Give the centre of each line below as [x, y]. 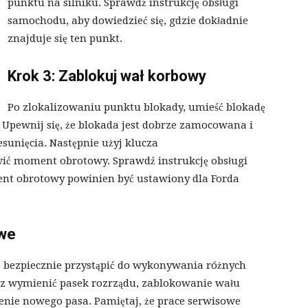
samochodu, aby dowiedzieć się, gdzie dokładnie [128, 21]
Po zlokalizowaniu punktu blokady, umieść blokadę [136, 108]
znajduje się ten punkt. [65, 39]
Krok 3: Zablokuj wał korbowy [107, 76]
